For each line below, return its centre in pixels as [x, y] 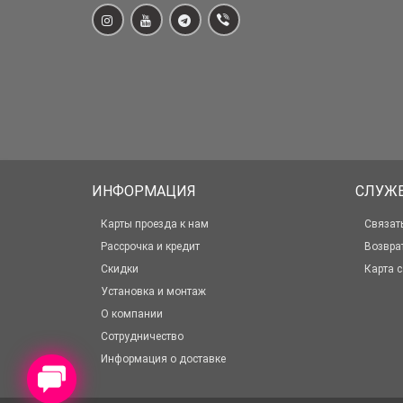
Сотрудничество [142, 336]
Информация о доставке [163, 359]
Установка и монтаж [153, 291]
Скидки [120, 269]
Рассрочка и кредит [150, 246]
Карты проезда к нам [155, 224]
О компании [132, 314]
